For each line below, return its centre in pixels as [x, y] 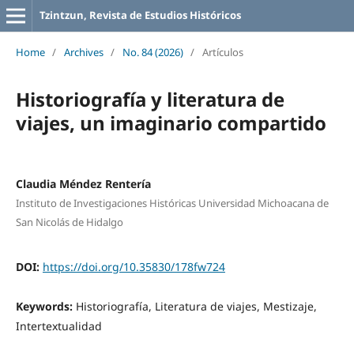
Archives [83, 52]
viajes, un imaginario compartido [171, 122]
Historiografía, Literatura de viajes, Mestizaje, [196, 306]
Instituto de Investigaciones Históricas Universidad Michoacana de [172, 203]
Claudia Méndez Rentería [83, 183]
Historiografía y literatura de [150, 99]
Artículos [222, 52]
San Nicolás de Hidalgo [69, 222]
